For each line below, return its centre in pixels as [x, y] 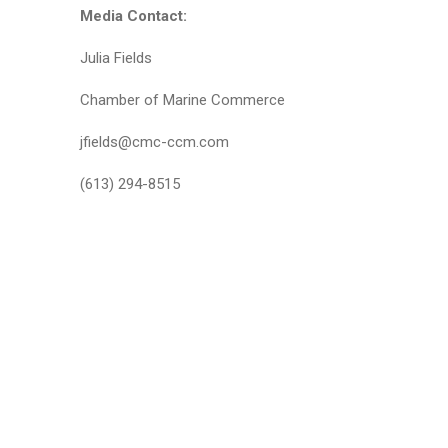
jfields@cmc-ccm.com [154, 142]
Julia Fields [115, 58]
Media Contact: [133, 16]
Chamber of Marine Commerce [182, 100]
